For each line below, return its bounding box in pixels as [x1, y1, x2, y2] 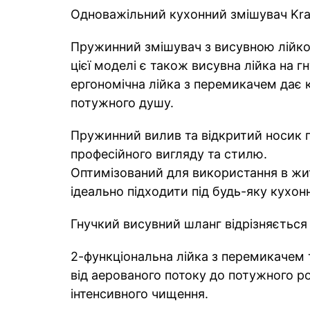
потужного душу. [71, 95, 174, 110]
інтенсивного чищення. [71, 286, 208, 301]
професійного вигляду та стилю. [71, 146, 267, 161]
